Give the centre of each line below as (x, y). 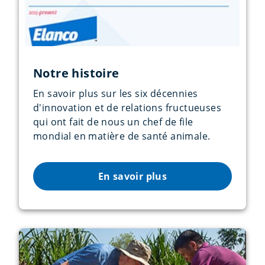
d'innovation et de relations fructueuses (127, 107)
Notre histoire (76, 73)
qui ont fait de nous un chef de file (113, 122)
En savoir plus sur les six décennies (116, 93)
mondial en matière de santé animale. (122, 136)
